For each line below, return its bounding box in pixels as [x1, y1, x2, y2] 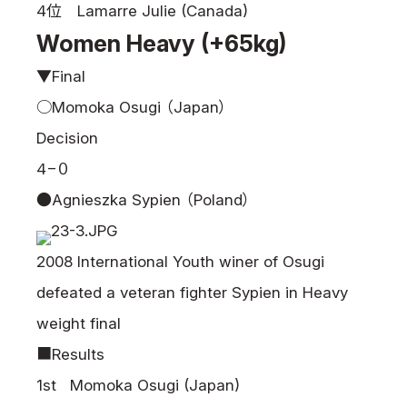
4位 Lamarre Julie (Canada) [36, 2, 248, 20]
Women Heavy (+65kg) [36, 29, 286, 57]
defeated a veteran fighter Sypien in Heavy [36, 283, 348, 302]
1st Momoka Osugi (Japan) [36, 376, 240, 394]
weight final [36, 314, 121, 333]
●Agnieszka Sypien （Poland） [36, 191, 251, 209]
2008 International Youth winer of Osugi [36, 253, 324, 271]
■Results [36, 345, 104, 363]
